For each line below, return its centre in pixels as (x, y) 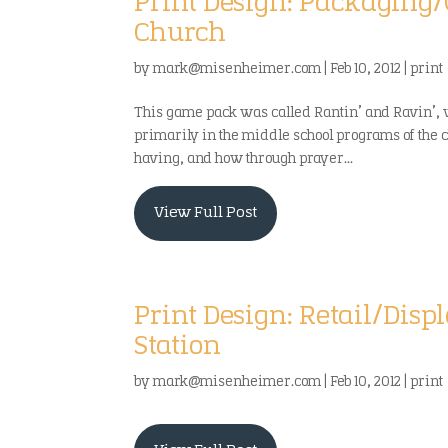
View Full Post (206, 213)
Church (180, 34)
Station (178, 347)
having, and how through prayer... (244, 159)
